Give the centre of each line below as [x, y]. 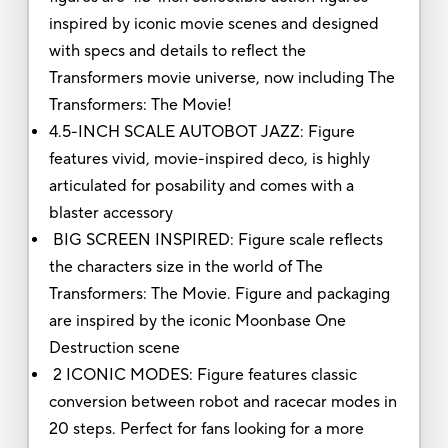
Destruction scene [114, 347]
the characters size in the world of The [185, 266]
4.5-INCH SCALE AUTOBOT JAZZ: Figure [201, 131]
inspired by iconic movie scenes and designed [213, 23]
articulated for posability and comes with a [201, 185]
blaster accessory [110, 212]
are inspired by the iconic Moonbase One [197, 320]
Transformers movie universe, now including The [221, 77]
